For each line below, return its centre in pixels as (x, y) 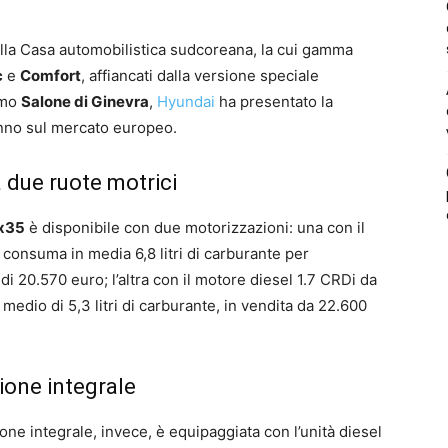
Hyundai (186, 101)
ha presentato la (274, 101)
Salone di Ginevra (85, 101)
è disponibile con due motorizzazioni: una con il (195, 227)
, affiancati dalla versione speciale (200, 75)
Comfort (50, 75)
